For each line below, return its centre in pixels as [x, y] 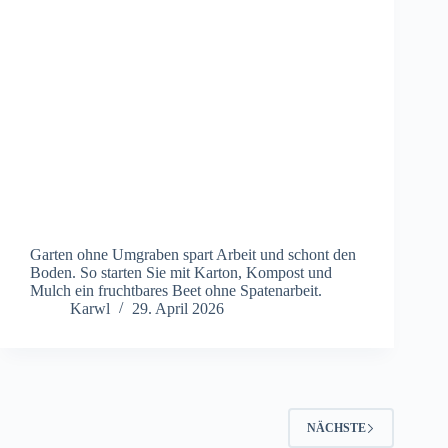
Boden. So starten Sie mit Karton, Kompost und [181, 273]
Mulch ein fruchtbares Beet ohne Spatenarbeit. [176, 291]
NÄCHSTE [337, 427]
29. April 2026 [178, 309]
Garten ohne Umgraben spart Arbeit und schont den [193, 255]
